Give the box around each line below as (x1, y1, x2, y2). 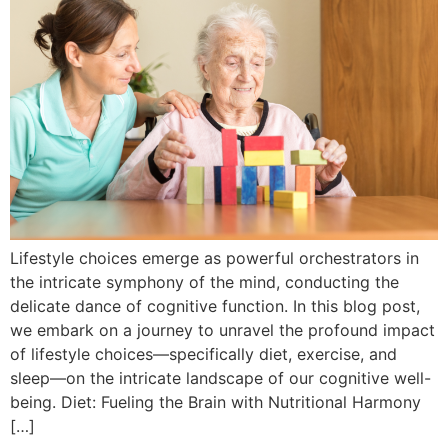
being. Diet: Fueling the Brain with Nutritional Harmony (10, 391, 421, 412)
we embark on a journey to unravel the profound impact (10, 319, 435, 340)
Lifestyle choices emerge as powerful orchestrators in (10, 247, 419, 268)
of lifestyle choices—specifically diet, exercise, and (10, 343, 397, 364)
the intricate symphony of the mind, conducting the (10, 271, 399, 292)
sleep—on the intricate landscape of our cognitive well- (10, 367, 431, 388)
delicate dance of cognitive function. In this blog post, (10, 295, 420, 316)
